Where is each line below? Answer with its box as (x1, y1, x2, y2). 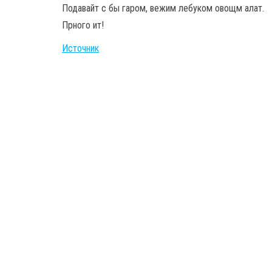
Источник (62, 42, 99, 55)
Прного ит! (62, 19, 104, 32)
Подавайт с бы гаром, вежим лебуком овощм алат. (62, 2, 264, 15)
